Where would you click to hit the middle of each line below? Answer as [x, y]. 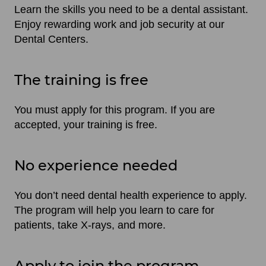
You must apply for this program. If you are [115, 110]
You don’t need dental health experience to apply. [131, 195]
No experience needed [96, 165]
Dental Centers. [51, 39]
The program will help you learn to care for [114, 210]
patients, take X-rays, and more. [90, 225]
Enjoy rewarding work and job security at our [119, 24]
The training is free [81, 80]
